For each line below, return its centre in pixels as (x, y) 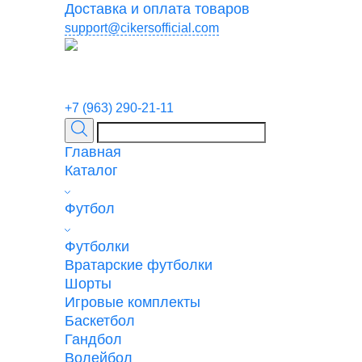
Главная (93, 152)
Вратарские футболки (139, 265)
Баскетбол (100, 321)
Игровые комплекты (133, 302)
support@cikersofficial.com (142, 28)
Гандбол (93, 339)
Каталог (91, 170)
